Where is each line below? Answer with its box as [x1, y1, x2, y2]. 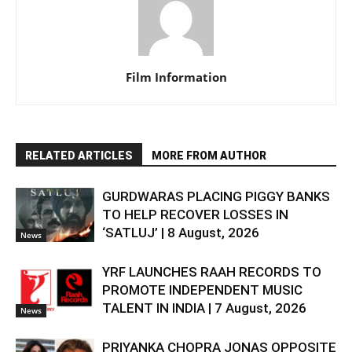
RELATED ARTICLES [25, 148, 133, 162]
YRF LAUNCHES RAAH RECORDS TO [102, 263, 321, 280]
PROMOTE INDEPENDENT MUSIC [102, 281, 302, 298]
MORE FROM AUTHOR [152, 148, 266, 162]
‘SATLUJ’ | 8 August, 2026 [102, 224, 259, 240]
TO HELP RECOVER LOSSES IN [102, 206, 288, 222]
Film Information [125, 68, 227, 85]
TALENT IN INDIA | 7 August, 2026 [102, 299, 306, 316]
